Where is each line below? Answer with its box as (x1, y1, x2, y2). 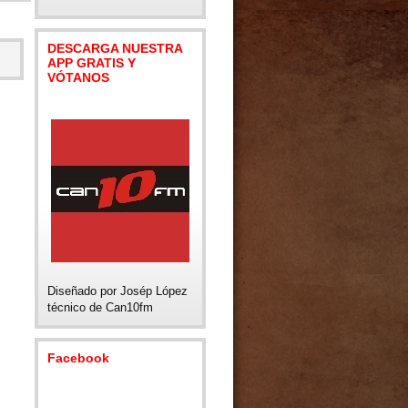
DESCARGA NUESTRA (47, 41, 182, 56)
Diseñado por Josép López (47, 284, 188, 298)
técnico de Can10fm (47, 301, 153, 314)
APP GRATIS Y (47, 56, 136, 70)
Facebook (47, 351, 109, 365)
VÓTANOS (47, 70, 109, 85)
